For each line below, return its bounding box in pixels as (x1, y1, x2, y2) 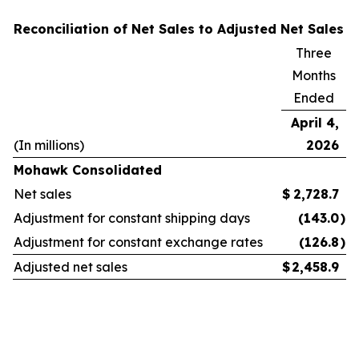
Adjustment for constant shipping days (14, 210, 250, 226)
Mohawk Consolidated (14, 162, 162, 178)
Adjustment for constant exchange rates (14, 234, 263, 250)
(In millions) (14, 137, 84, 153)
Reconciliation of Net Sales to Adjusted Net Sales (14, 21, 344, 37)
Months (292, 67, 336, 83)
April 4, (291, 115, 339, 131)
